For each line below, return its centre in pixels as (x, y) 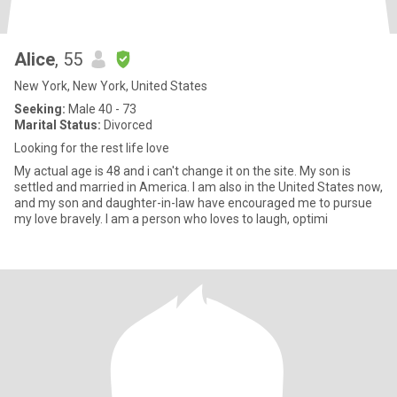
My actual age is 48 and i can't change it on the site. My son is (183, 171)
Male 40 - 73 (101, 109)
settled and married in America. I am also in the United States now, (198, 187)
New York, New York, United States (111, 86)
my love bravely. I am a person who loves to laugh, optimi (171, 219)
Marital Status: (58, 125)
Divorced (127, 125)
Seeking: (40, 109)
